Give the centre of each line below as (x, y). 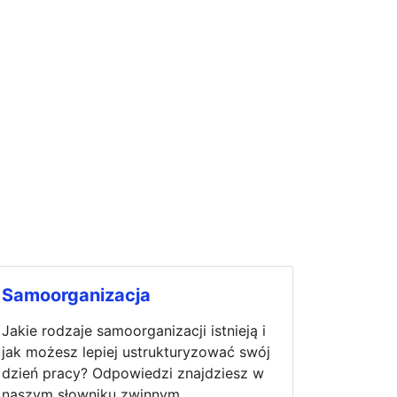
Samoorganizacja (76, 295)
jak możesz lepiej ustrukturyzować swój (136, 351)
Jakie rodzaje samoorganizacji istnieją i (134, 330)
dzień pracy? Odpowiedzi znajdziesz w (133, 373)
